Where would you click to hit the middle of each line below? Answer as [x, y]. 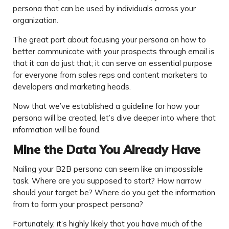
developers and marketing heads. [72, 87]
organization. [36, 20]
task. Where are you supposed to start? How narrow [107, 181]
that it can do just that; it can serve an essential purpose [112, 63]
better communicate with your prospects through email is [114, 52]
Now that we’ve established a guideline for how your [106, 106]
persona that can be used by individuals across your [104, 9]
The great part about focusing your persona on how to [109, 40]
